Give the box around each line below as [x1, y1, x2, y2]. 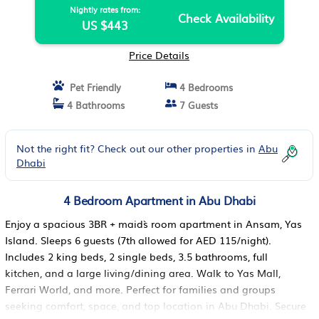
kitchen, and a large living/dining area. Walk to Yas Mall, [5, 266, 281, 280]
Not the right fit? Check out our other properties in [16, 141, 258, 155]
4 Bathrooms [64, 98, 125, 112]
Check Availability [177, 9, 274, 26]
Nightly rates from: [69, 4, 140, 15]
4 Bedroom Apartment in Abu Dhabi [63, 192, 256, 209]
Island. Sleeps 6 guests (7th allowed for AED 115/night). [5, 233, 271, 247]
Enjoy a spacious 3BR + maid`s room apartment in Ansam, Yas [5, 216, 302, 231]
